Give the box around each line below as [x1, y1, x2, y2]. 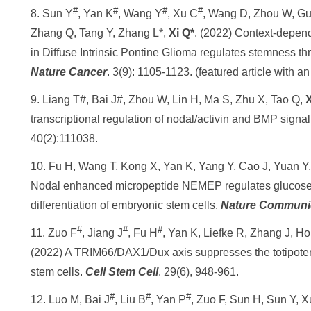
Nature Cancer [31, 66, 107, 78]
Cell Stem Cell [85, 266, 158, 278]
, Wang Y [118, 8, 162, 19]
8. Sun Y [31, 8, 73, 19]
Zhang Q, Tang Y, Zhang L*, [31, 27, 169, 39]
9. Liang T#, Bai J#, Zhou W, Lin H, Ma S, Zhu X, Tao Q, [31, 94, 305, 106]
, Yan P [151, 294, 186, 305]
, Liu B [115, 294, 146, 305]
